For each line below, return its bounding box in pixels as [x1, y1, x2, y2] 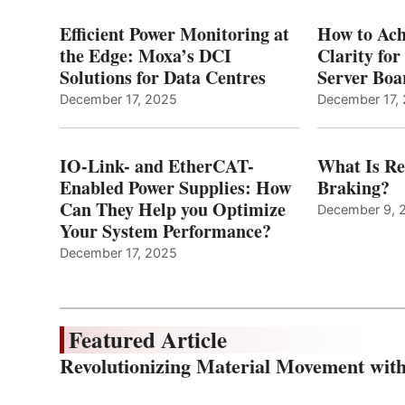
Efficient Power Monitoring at [60, 20, 289, 47]
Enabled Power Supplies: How [60, 174, 291, 201]
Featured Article [69, 322, 227, 356]
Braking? [317, 174, 391, 201]
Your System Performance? [60, 217, 271, 244]
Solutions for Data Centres [60, 63, 266, 90]
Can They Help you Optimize [60, 195, 286, 222]
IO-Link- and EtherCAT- [60, 152, 254, 179]
